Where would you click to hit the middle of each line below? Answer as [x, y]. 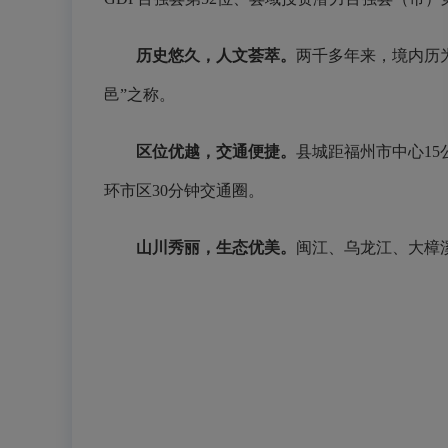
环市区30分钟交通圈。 [184, 190]
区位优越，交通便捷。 [216, 151]
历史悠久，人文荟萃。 [216, 55]
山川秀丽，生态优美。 [216, 247]
